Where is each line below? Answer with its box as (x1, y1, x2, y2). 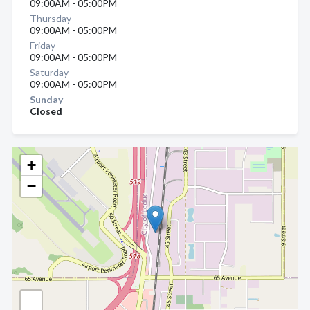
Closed (30, 105, 62, 117)
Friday (30, 39, 55, 51)
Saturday (30, 66, 69, 78)
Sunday (30, 93, 63, 105)
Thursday (30, 12, 71, 24)
